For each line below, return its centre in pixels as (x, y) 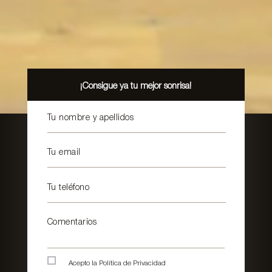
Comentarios (72, 223)
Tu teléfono (68, 188)
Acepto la (83, 264)
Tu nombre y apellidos (90, 118)
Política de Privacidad (132, 264)
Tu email (64, 153)
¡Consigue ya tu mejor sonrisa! (136, 86)
